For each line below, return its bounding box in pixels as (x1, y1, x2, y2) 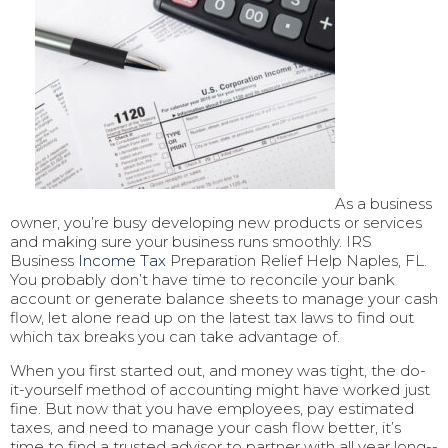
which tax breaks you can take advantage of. (10, 327, 340, 347)
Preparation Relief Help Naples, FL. (166, 251, 427, 271)
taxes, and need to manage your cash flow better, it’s (10, 418, 401, 438)
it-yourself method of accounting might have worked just (10, 380, 430, 400)
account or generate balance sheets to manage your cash (10, 289, 438, 309)
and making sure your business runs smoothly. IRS (10, 232, 372, 252)
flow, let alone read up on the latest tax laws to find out (10, 308, 414, 328)
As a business (335, 194, 432, 214)
